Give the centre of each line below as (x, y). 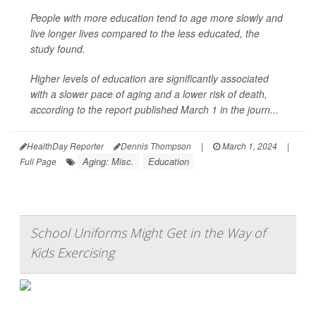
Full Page (38, 161)
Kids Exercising (72, 253)
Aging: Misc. (108, 161)
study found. (58, 49)
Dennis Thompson (156, 146)
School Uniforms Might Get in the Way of (148, 233)
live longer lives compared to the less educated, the (145, 33)
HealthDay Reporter (65, 146)
